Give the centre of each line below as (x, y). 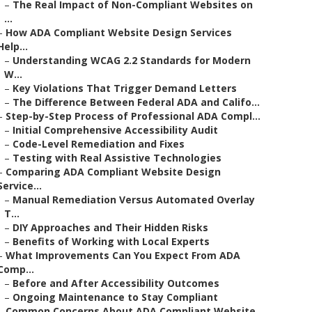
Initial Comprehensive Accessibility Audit (115, 130)
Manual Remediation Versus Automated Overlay (134, 200)
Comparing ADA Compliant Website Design (113, 172)
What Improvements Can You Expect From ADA (123, 255)
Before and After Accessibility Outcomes (116, 283)
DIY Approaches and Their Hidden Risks (110, 227)
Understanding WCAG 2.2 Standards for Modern (132, 60)
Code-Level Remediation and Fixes (99, 144)
